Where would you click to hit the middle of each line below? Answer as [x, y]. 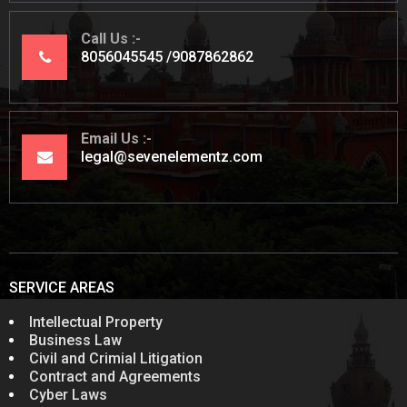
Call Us [104, 38]
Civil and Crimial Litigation [116, 358]
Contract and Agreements [115, 376]
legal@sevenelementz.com [172, 157]
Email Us [110, 139]
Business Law [75, 340]
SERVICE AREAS [62, 287]
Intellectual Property [96, 322]
